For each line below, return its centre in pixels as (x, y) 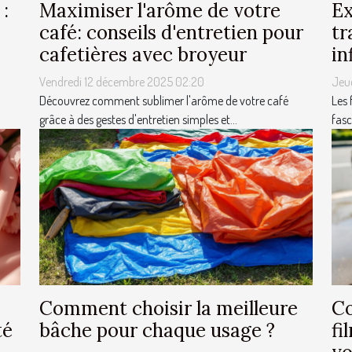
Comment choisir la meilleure (169, 308)
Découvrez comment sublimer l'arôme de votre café (164, 100)
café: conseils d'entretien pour (171, 32)
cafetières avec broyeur (143, 54)
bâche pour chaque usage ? (157, 330)
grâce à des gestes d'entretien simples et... (138, 119)
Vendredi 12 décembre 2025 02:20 (122, 81)
